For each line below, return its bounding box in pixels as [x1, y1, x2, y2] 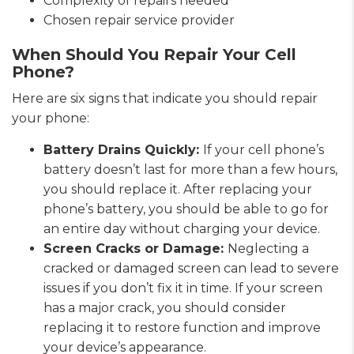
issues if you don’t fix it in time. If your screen [43, 280, 322, 296]
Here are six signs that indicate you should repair [12, 90, 318, 106]
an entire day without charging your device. [43, 220, 320, 236]
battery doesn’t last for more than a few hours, [43, 161, 337, 177]
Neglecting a [228, 240, 309, 256]
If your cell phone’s [203, 141, 324, 157]
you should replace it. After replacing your [43, 181, 312, 197]
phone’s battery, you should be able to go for [43, 201, 329, 217]
